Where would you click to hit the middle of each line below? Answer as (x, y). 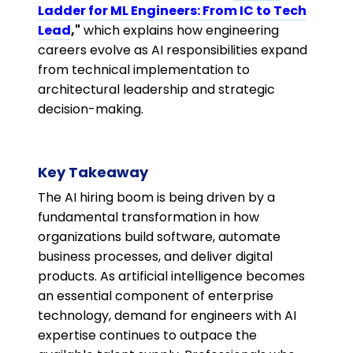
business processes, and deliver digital (155, 257)
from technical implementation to (144, 70)
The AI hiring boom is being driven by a (156, 198)
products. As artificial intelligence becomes (171, 277)
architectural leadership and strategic (156, 90)
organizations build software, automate (159, 237)
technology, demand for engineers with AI (167, 316)
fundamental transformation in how (149, 217)
